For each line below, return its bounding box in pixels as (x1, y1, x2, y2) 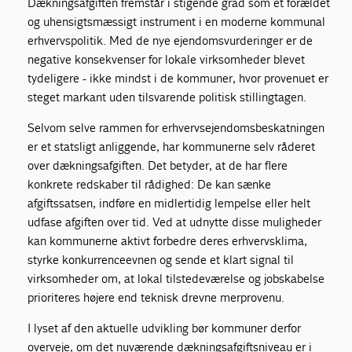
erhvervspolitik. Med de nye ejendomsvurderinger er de (27, 32, 313, 48)
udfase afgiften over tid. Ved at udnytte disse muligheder (27, 214, 322, 229)
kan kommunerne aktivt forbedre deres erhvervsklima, (27, 233, 308, 248)
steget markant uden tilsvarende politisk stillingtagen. (27, 89, 307, 104)
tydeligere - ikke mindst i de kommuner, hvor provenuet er (27, 70, 329, 86)
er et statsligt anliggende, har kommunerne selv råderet (27, 138, 316, 154)
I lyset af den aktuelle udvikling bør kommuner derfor (27, 320, 302, 335)
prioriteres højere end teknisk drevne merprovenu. (27, 289, 285, 305)
